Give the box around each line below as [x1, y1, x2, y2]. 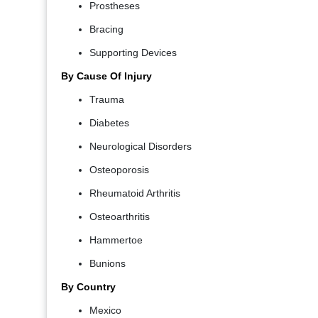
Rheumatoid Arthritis [89, 187, 180, 199]
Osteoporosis [89, 164, 149, 176]
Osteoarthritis [89, 211, 150, 223]
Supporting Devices [89, 47, 177, 59]
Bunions [89, 258, 126, 270]
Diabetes [89, 117, 129, 129]
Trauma [89, 94, 124, 106]
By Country [61, 281, 116, 293]
